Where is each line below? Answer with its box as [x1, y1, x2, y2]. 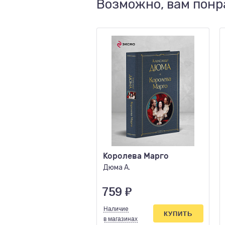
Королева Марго [103, 151, 169, 161]
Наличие [103, 205, 129, 212]
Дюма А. [103, 163, 130, 172]
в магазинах [103, 215, 138, 222]
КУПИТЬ [164, 209, 192, 217]
